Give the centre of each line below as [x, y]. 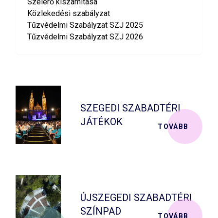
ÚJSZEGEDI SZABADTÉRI [136, 197]
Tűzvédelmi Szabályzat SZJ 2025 [85, 25]
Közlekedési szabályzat [69, 13]
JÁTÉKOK [102, 121]
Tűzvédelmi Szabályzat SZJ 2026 [85, 36]
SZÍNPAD [101, 211]
